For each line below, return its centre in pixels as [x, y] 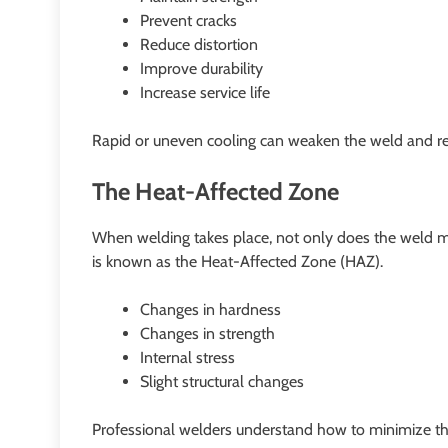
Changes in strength [207, 333]
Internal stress [187, 357]
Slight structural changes [222, 381]
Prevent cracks [188, 20]
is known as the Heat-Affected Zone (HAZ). [237, 261]
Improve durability [201, 68]
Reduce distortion [199, 44]
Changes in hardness [210, 309]
